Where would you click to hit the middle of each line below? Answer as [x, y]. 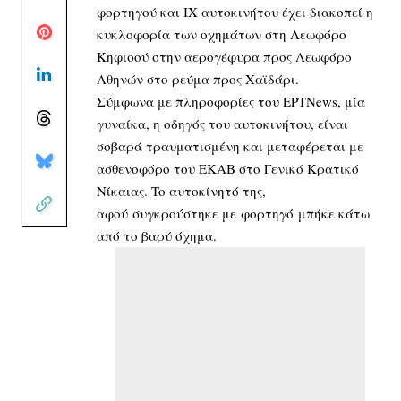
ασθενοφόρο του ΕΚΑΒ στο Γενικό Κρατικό [228, 168]
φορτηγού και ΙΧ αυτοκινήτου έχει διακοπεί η [235, 11]
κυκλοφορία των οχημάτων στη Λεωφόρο [222, 34]
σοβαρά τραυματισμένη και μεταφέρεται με [230, 145]
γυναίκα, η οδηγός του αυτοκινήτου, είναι [222, 123]
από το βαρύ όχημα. [157, 235]
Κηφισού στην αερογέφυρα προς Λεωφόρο [224, 56]
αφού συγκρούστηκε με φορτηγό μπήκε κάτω [233, 213]
